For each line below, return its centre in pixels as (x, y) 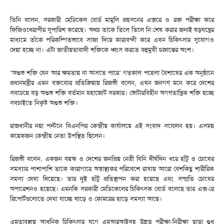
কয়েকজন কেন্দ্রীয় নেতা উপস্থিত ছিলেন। (57, 135)
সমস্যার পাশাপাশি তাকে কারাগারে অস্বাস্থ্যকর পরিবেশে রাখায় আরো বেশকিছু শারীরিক (112, 168)
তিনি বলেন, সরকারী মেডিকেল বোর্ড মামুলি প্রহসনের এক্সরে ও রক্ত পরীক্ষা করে (112, 19)
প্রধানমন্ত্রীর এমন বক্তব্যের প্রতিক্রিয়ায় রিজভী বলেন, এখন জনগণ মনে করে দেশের (112, 82)
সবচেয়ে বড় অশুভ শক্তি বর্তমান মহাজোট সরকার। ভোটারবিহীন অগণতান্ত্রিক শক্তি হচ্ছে (112, 92)
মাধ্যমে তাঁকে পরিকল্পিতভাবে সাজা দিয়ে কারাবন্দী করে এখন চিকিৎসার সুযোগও (112, 39)
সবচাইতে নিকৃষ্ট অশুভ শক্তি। (44, 102)
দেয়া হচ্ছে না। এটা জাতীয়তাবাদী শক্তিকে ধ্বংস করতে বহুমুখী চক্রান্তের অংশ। (102, 49)
